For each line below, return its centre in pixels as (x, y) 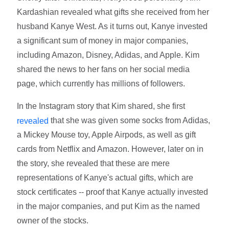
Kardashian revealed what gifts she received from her (113, 12)
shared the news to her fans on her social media (104, 69)
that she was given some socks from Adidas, (130, 120)
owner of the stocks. (53, 221)
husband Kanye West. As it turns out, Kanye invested (112, 26)
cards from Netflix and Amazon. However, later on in (110, 149)
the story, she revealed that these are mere (94, 164)
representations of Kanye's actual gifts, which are (105, 178)
